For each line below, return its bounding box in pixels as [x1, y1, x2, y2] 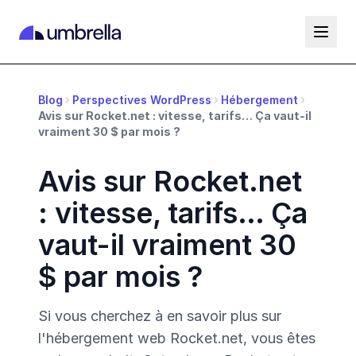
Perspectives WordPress [72, 93, 211, 106]
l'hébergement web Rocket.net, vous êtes [38, 330, 315, 346]
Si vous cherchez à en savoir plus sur [38, 308, 281, 324]
